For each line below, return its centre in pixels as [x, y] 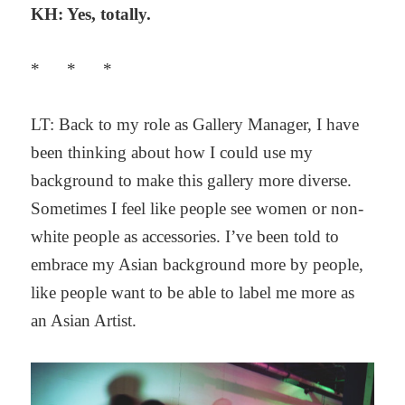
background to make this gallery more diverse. [192, 181]
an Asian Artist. [84, 321]
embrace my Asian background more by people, [198, 265]
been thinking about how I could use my [172, 153]
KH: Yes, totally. [91, 14]
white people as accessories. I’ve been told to [185, 237]
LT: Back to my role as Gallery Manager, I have [195, 125]
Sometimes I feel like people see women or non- [198, 209]
